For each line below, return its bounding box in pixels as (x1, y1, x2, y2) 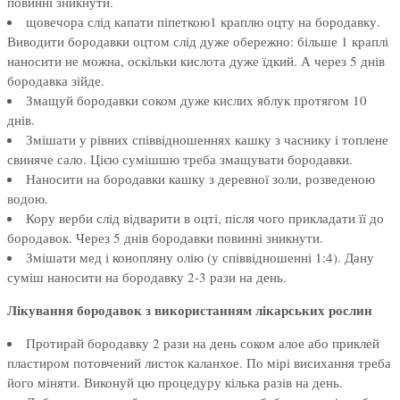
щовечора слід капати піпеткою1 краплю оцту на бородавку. (26, 12, 380, 31)
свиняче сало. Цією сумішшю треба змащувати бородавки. (7, 150, 353, 169)
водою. (7, 189, 48, 208)
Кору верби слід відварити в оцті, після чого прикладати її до (26, 209, 384, 228)
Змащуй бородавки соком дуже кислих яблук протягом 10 (26, 91, 367, 110)
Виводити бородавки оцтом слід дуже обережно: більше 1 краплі (7, 32, 388, 51)
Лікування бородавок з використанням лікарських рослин (7, 300, 372, 321)
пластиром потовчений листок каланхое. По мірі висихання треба (7, 354, 391, 372)
